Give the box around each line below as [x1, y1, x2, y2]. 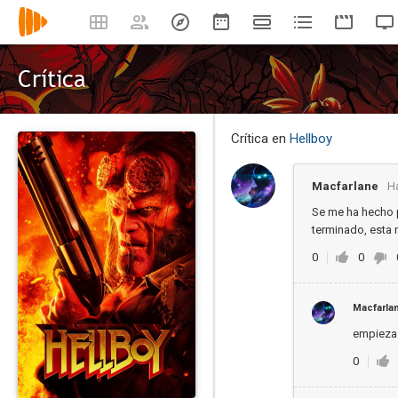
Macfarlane [312, 179, 378, 193]
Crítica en [231, 131, 290, 147]
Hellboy [290, 131, 332, 147]
